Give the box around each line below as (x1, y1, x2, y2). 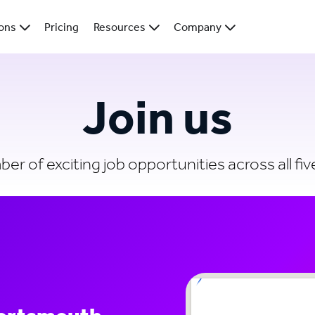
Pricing (44, 16, 79, 39)
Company (174, 16, 222, 39)
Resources (93, 16, 146, 39)
